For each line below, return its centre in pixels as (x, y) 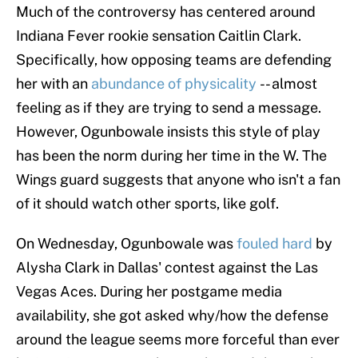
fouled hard (274, 244)
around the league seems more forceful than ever (178, 340)
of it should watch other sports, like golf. (147, 204)
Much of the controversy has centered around (166, 12)
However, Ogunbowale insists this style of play (168, 132)
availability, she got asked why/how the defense (172, 316)
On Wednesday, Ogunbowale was (126, 244)
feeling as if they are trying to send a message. (169, 108)
